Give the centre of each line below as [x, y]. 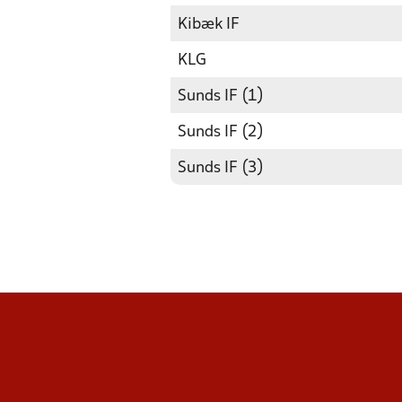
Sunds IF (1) [221, 96]
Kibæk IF [209, 25]
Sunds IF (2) [221, 132]
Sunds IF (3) [221, 168]
